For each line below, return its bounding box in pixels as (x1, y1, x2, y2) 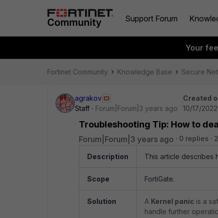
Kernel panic (151, 197, 194, 205)
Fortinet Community (47, 68, 108, 76)
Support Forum (125, 13, 178, 23)
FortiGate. (145, 175, 175, 183)
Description (87, 152, 128, 161)
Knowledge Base (117, 68, 172, 76)
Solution (87, 197, 116, 205)
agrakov (75, 94, 102, 102)
